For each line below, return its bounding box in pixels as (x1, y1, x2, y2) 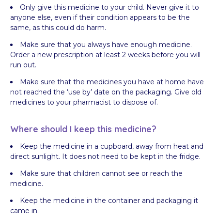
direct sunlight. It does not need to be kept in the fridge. (10, 152, 201, 161)
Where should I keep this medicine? (10, 123, 156, 134)
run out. (10, 61, 36, 70)
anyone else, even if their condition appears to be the (10, 13, 190, 22)
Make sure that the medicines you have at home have (20, 77, 204, 87)
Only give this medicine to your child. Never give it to (20, 3, 199, 12)
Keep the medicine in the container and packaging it (20, 196, 198, 205)
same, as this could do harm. (10, 23, 106, 32)
